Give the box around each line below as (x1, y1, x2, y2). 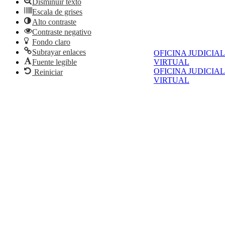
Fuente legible (32, 58, 77, 67)
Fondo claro (32, 38, 70, 47)
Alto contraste (32, 18, 76, 27)
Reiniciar (34, 68, 63, 77)
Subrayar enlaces (32, 48, 86, 57)
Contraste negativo (32, 28, 91, 37)
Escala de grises (32, 8, 82, 17)
